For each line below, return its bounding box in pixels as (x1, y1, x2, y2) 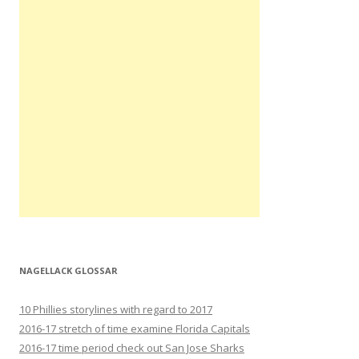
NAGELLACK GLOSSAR (19, 264, 118, 276)
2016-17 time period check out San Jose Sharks (19, 341, 244, 355)
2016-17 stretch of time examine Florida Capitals (19, 321, 250, 336)
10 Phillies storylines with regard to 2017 (19, 302, 212, 317)
